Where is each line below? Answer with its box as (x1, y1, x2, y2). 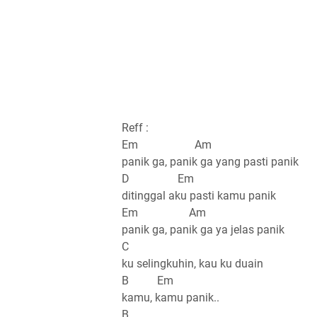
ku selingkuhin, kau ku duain (122, 257, 263, 271)
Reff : (122, 121, 149, 135)
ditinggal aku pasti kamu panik (122, 189, 276, 203)
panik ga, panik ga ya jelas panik (122, 223, 284, 237)
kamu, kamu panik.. (122, 291, 219, 305)
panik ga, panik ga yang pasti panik (122, 155, 299, 169)
